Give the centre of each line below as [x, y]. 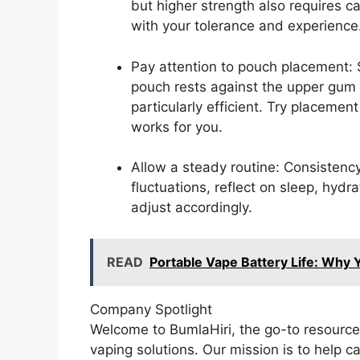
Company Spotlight [151, 309]
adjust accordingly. [192, 208]
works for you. [177, 127]
